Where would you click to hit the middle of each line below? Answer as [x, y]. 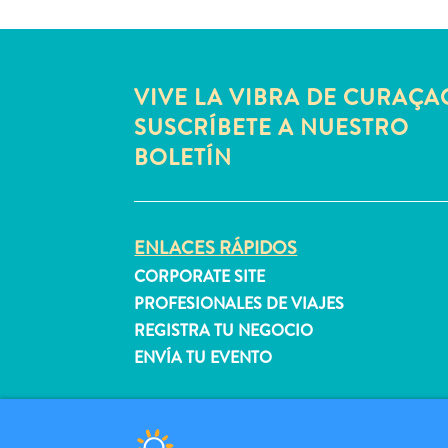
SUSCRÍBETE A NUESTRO [272, 127]
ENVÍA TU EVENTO [203, 357]
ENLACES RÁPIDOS [216, 248]
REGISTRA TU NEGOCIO [224, 330]
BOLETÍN [183, 157]
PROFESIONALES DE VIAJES [239, 303]
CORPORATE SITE [200, 276]
